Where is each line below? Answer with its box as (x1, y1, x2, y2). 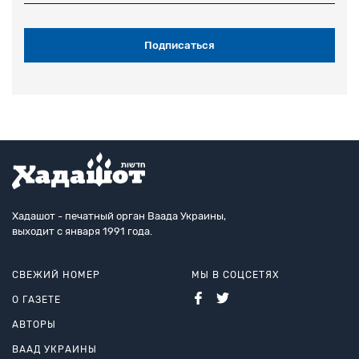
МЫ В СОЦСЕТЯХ (192, 269, 280, 281)
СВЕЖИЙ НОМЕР (12, 269, 100, 281)
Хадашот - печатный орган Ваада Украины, (12, 210, 226, 223)
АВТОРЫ (12, 319, 56, 331)
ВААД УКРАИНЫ (12, 344, 97, 356)
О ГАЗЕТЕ (12, 294, 61, 306)
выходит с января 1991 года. (12, 225, 152, 238)
